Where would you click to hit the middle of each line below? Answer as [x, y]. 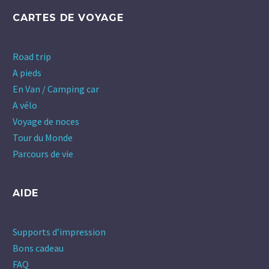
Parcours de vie [43, 154]
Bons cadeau [38, 248]
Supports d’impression [59, 232]
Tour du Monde [43, 138]
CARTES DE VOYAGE [68, 18]
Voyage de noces [46, 122]
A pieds [27, 73]
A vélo [25, 105]
